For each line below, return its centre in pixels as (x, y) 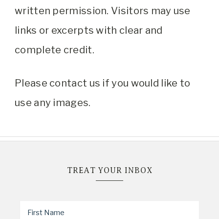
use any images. (53, 103)
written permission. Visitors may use (103, 11)
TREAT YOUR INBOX (109, 171)
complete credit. (55, 50)
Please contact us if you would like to (103, 83)
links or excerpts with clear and (89, 31)
